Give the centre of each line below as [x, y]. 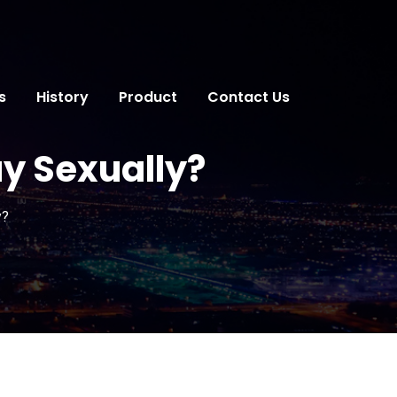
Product [148, 97]
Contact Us [249, 97]
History [62, 97]
